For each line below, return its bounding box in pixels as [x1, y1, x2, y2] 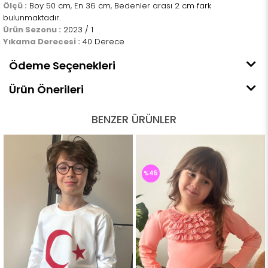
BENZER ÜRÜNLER [92, 112, 176, 127]
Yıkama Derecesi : [3, 36, 80, 48]
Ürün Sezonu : [3, 24, 61, 36]
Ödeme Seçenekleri [9, 58, 115, 74]
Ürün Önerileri [9, 82, 84, 98]
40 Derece [80, 36, 124, 48]
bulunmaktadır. [3, 12, 60, 24]
